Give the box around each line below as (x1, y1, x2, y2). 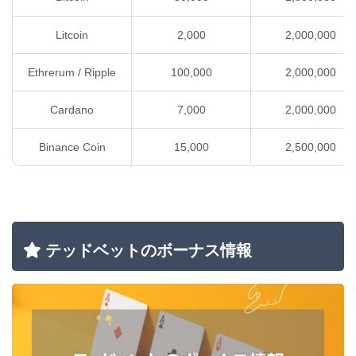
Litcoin (56, 28, 88, 41)
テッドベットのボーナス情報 (45, 242, 252, 260)
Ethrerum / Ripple (28, 65, 116, 79)
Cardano (50, 103, 94, 116)
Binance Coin (38, 140, 106, 153)
